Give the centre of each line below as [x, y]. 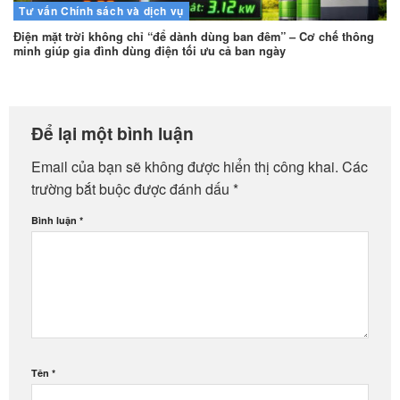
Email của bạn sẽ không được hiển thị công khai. [185, 166]
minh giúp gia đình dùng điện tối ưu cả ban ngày [150, 50]
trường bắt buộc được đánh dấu [132, 188]
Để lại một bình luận [115, 133]
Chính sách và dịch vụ [122, 10]
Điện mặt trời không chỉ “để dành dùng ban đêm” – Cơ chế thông [194, 36]
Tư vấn [38, 10]
